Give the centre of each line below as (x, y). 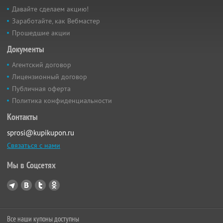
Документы (26, 49)
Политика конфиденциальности (62, 101)
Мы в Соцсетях (31, 165)
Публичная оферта (41, 89)
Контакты (22, 117)
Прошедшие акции (41, 33)
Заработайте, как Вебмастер (56, 21)
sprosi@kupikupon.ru (41, 133)
